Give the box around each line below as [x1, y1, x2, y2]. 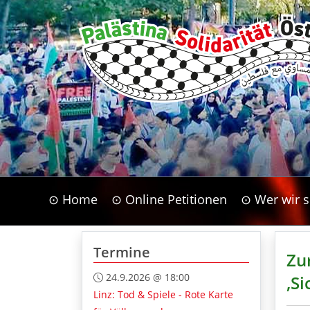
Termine [93, 243, 150, 262]
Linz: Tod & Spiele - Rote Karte [93, 288, 233, 302]
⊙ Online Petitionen [111, 191, 227, 208]
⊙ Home [48, 191, 98, 208]
